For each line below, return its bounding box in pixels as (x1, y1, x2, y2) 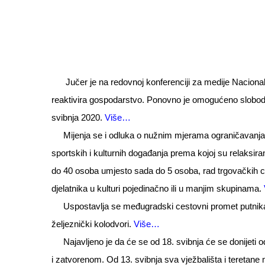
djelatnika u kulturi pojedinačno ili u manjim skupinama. (51, 183, 264, 194)
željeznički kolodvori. (51, 219, 134, 230)
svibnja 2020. (51, 112, 105, 123)
